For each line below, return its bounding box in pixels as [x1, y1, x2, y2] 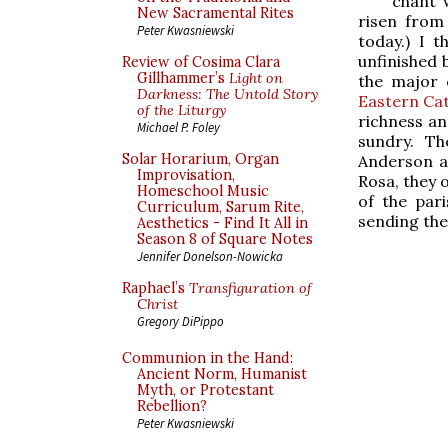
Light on [229, 69, 283, 87]
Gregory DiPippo [137, 313, 224, 329]
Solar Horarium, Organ [122, 150, 279, 168]
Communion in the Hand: [122, 349, 293, 367]
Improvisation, [137, 166, 235, 184]
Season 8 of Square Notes [137, 230, 313, 248]
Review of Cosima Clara [122, 53, 280, 71]
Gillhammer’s [137, 69, 229, 87]
